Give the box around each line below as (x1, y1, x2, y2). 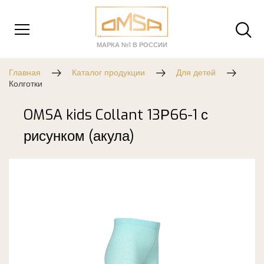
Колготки (9, 78, 42, 90)
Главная (9, 67, 41, 78)
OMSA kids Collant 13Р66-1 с (24, 105, 208, 124)
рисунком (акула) (24, 127, 134, 146)
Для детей (176, 67, 216, 78)
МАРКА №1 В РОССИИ (96, 41, 167, 49)
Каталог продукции (72, 67, 145, 78)
